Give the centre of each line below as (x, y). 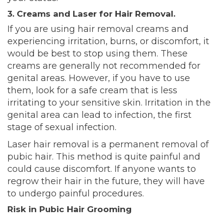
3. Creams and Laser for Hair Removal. (93, 14)
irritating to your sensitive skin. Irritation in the (109, 103)
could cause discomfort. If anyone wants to (102, 169)
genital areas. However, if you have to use (99, 78)
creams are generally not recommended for (104, 66)
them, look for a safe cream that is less (92, 91)
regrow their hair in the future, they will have (106, 181)
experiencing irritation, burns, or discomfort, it (108, 41)
